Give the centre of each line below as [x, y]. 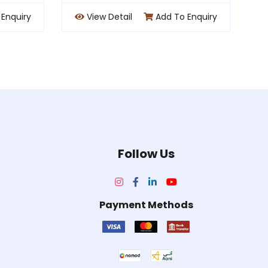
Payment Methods [146, 205]
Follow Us [146, 154]
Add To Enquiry [212, 17]
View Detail [135, 17]
